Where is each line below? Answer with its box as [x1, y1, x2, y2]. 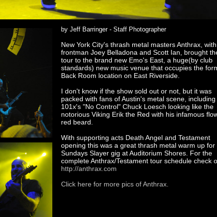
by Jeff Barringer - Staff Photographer [61, 26, 166, 33]
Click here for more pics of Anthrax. [61, 180, 169, 188]
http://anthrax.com [61, 165, 117, 172]
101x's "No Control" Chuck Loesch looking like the [61, 103, 214, 110]
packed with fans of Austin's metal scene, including [61, 95, 216, 103]
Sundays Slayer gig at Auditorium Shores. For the [61, 149, 212, 157]
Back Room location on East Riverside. [61, 72, 180, 79]
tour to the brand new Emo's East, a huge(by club [61, 56, 213, 64]
